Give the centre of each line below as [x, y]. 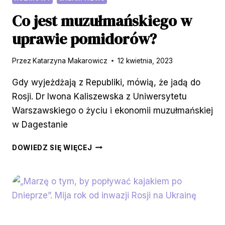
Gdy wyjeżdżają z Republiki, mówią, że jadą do [106, 82]
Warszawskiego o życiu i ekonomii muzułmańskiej [113, 110]
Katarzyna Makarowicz [70, 61]
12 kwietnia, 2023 [145, 61]
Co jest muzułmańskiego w [102, 21]
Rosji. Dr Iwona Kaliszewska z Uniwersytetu [99, 96]
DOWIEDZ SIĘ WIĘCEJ [52, 147]
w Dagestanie [40, 124]
